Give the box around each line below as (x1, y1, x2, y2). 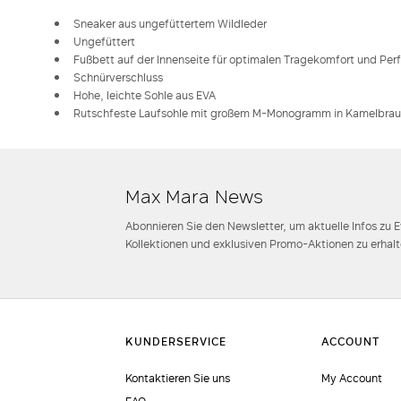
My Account (320, 370, 382, 387)
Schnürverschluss (71, 69, 163, 86)
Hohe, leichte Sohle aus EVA (71, 87, 216, 104)
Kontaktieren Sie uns (125, 370, 231, 387)
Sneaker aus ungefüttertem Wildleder (71, 15, 267, 32)
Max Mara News (125, 183, 264, 209)
